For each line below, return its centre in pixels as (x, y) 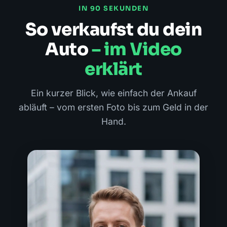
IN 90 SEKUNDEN (113, 9)
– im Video (137, 50)
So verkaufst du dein (113, 30)
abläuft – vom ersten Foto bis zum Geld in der (113, 107)
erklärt (113, 69)
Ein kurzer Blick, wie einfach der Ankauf (113, 93)
